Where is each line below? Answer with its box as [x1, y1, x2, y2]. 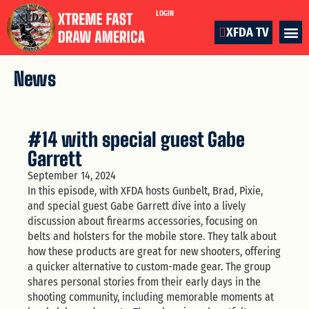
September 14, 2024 [28, 168, 116, 182]
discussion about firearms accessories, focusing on [28, 214, 257, 228]
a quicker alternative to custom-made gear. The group [28, 259, 271, 273]
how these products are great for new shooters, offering [28, 244, 281, 258]
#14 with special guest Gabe [28, 127, 245, 151]
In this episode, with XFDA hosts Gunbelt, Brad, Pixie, [28, 183, 263, 197]
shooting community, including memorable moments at [28, 290, 274, 303]
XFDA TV [226, 25, 268, 41]
